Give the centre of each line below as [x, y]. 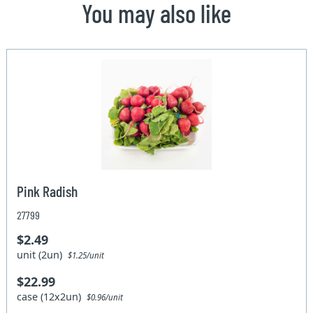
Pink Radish [48, 190]
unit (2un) [43, 254]
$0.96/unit [105, 297]
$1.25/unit [86, 255]
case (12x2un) [52, 296]
